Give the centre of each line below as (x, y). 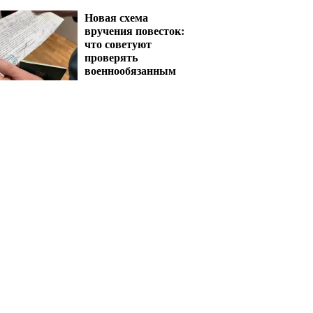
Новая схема (116, 17)
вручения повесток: (134, 30)
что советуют (118, 44)
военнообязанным (130, 70)
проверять (111, 57)
